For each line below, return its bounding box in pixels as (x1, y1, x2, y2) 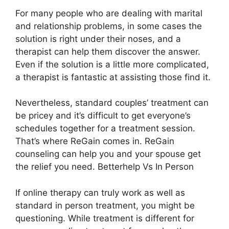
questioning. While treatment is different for (15, 213, 194, 223)
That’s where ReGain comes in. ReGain (15, 136, 174, 146)
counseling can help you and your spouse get (15, 149, 201, 159)
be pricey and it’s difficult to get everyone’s (15, 110, 191, 121)
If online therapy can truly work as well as (15, 187, 185, 198)
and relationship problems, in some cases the (15, 20, 202, 31)
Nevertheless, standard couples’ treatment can (15, 98, 209, 108)
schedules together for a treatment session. (15, 123, 195, 133)
